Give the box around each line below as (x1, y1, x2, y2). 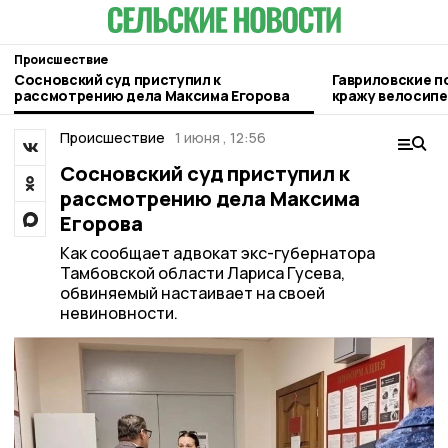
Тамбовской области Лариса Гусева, (59, 262, 345, 284)
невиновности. (59, 302, 178, 324)
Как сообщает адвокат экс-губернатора (59, 242, 375, 264)
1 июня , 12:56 (175, 128, 266, 147)
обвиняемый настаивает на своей (59, 282, 325, 304)
